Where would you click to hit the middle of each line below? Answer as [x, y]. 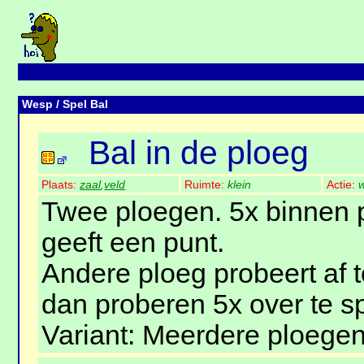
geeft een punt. [133, 243]
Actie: [343, 185]
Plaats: [61, 185]
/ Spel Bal [81, 104]
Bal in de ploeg [199, 153]
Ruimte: [206, 185]
